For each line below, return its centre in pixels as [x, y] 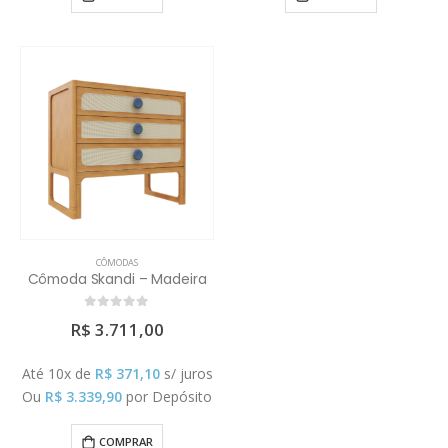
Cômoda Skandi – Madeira [117, 279]
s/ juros [188, 374]
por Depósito [169, 397]
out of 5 [117, 317]
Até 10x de [58, 374]
